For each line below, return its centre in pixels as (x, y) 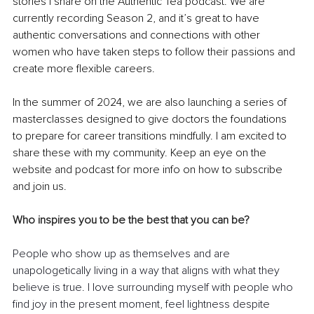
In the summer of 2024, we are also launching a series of (151, 103)
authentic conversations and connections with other (138, 35)
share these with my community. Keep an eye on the (141, 153)
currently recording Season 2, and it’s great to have (137, 19)
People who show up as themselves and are (123, 254)
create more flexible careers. (84, 69)
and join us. (40, 187)
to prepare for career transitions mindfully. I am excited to (151, 136)
